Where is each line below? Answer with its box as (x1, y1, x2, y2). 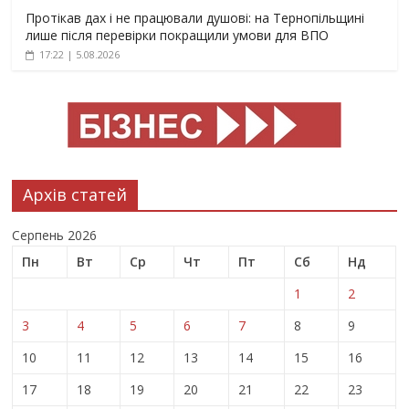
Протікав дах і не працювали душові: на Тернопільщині (26, 9, 365, 26)
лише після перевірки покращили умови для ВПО (26, 26, 330, 44)
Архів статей (23, 184, 128, 205)
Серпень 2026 (12, 226, 98, 244)
